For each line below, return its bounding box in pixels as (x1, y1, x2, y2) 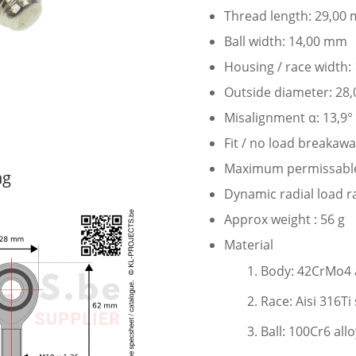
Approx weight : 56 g (224, 211, 346, 229)
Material (224, 236, 274, 254)
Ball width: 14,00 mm (224, 33, 348, 51)
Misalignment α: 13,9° (224, 109, 354, 127)
